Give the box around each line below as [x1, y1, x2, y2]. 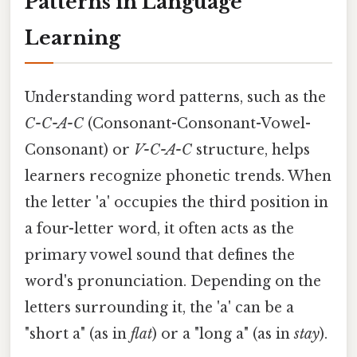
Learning [25, 25, 120, 49]
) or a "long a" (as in [152, 324, 294, 343]
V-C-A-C [134, 140, 192, 159]
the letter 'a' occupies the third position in [25, 193, 328, 211]
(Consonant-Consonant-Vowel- [84, 114, 311, 132]
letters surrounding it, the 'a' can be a [25, 298, 294, 316]
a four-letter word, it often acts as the [25, 219, 294, 237]
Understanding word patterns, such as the [25, 88, 326, 106]
